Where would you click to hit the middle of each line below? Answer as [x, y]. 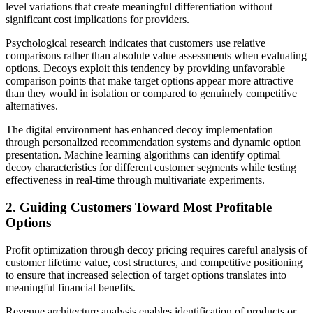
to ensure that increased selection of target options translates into [146, 275]
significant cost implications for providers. [97, 20]
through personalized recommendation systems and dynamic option [153, 143]
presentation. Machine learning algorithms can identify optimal [143, 155]
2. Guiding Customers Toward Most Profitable [139, 208]
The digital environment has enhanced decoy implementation [139, 130]
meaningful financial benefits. [71, 287]
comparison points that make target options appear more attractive [150, 81]
